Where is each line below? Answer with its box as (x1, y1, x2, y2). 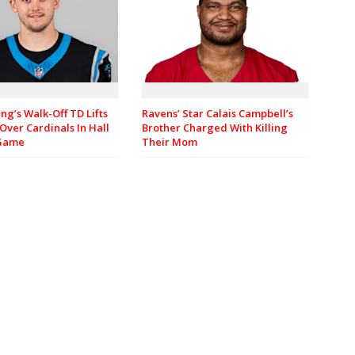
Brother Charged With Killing (142, 120, 288, 136)
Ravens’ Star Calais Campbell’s (142, 106, 293, 121)
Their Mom (142, 135, 197, 150)
